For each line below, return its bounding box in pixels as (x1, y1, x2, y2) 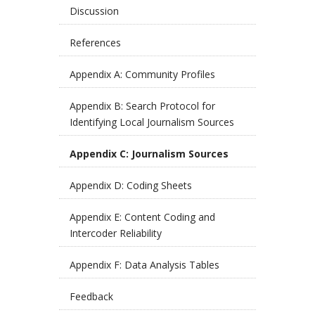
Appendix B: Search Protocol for (70, 99, 215, 112)
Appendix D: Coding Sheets (70, 179, 192, 192)
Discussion (70, 4, 119, 18)
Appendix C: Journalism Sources (70, 147, 229, 160)
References (70, 36, 121, 49)
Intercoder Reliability (70, 226, 162, 240)
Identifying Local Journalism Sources (70, 115, 234, 129)
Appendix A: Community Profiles (70, 67, 215, 81)
